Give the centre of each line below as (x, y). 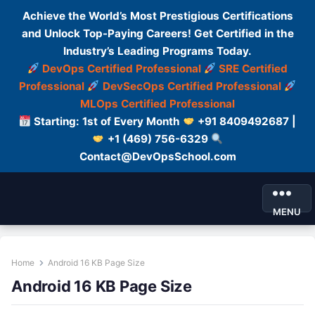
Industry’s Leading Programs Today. (157, 51)
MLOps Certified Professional (157, 104)
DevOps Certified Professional (122, 69)
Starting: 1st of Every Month (107, 121)
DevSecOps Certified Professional (192, 86)
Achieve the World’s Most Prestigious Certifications (157, 16)
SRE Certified (253, 69)
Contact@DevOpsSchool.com (157, 156)
